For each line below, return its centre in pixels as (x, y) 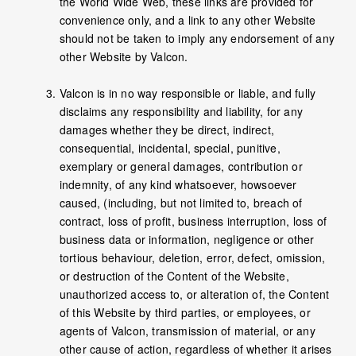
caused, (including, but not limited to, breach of (181, 203)
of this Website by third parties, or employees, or (185, 313)
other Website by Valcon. (124, 57)
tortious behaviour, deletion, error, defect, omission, (192, 258)
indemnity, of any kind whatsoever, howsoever (178, 185)
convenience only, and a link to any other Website (188, 20)
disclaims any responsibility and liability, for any (181, 112)
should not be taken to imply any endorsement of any (197, 39)
